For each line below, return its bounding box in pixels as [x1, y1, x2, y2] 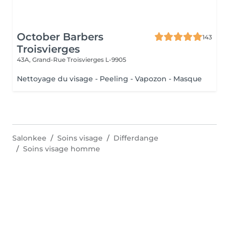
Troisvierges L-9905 [67, 56, 126, 63]
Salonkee [12, 133, 47, 143]
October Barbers [17, 31, 103, 43]
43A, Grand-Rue [17, 56, 67, 63]
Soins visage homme [23, 144, 100, 153]
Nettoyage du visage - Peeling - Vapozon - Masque [17, 74, 202, 83]
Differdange [113, 133, 158, 143]
